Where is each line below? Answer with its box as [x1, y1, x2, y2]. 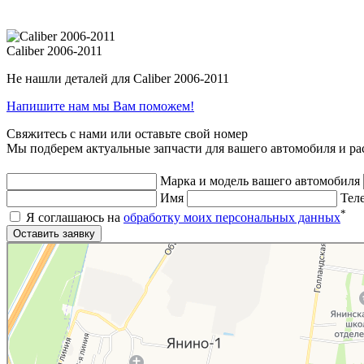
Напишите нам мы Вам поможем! [6, 98, 194, 113]
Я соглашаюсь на [23, 210, 123, 225]
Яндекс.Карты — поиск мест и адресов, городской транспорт [6, 253, 254, 266]
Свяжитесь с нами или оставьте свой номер [6, 126, 248, 141]
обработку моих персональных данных [123, 210, 340, 225]
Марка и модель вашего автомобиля [160, 173, 360, 188]
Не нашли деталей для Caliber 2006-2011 [6, 71, 229, 85]
